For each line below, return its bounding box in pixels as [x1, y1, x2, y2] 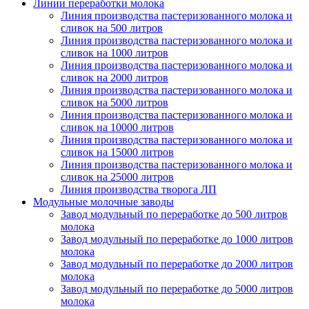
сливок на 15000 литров [61, 146, 174, 158]
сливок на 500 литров [61, 21, 163, 34]
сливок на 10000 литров [61, 121, 174, 133]
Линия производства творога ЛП [61, 183, 217, 195]
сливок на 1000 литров [61, 46, 168, 59]
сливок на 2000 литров [61, 71, 168, 83]
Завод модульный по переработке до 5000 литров [61, 282, 293, 295]
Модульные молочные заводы [33, 195, 174, 208]
